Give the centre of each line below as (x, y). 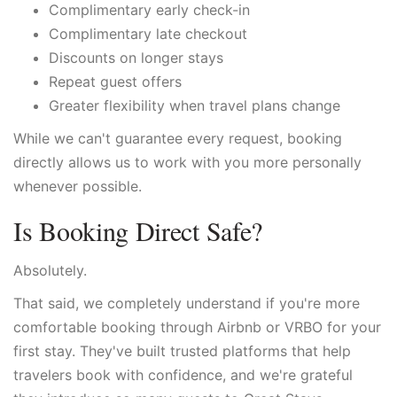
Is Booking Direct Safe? (138, 230)
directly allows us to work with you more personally (187, 162)
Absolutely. (50, 270)
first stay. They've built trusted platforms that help (182, 351)
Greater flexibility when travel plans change (195, 105)
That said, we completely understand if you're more (187, 303)
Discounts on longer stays (136, 58)
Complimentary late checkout (148, 34)
